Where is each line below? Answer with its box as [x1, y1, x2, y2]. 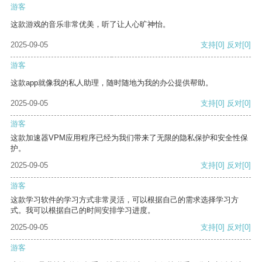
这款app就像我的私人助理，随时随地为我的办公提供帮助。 [11, 78, 213, 88]
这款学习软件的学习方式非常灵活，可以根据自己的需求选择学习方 [11, 195, 239, 205]
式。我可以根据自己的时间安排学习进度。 [11, 206, 155, 215]
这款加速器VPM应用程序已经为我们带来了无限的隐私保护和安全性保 [11, 133, 248, 143]
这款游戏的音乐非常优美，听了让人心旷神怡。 [11, 20, 170, 29]
